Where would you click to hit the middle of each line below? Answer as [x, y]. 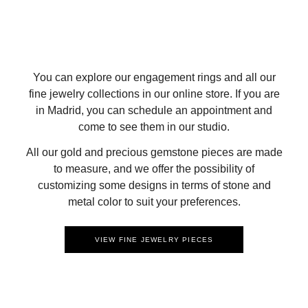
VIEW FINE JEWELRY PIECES [154, 239]
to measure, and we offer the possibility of [154, 169]
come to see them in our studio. [154, 127]
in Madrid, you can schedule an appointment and [154, 111]
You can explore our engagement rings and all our [154, 78]
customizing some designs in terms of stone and [154, 186]
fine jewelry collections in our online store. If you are [154, 94]
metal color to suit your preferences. [154, 202]
